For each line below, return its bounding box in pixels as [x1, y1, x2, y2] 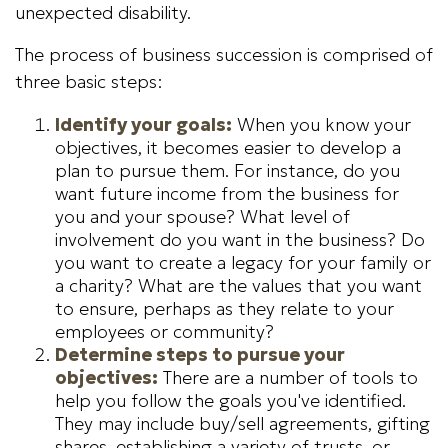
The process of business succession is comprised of [15, 43, 433, 66]
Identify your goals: [55, 113, 232, 136]
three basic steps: [15, 70, 163, 93]
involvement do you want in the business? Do [55, 228, 425, 251]
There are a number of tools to [158, 366, 418, 389]
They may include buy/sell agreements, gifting [55, 412, 430, 435]
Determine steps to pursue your [55, 343, 345, 366]
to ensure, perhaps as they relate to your [55, 297, 394, 320]
